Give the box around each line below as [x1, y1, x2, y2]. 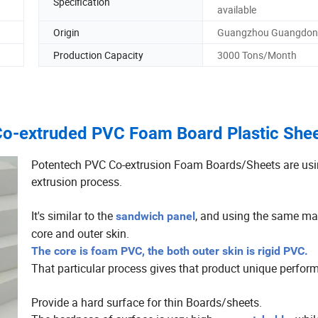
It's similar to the [31, 208, 116, 224]
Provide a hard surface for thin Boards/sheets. [31, 295, 262, 311]
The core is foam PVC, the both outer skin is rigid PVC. [31, 244, 308, 258]
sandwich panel [116, 209, 195, 224]
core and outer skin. [31, 226, 129, 242]
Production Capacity [53, 48, 143, 62]
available [217, 2, 256, 16]
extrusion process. [31, 174, 125, 190]
